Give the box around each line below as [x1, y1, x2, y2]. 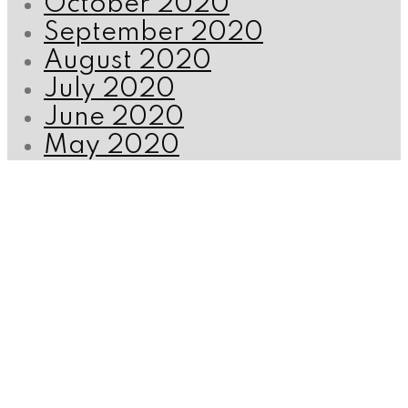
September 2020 [44, 20, 263, 47]
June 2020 [44, 105, 184, 132]
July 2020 [44, 76, 175, 104]
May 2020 [44, 133, 179, 160]
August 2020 [44, 48, 211, 76]
